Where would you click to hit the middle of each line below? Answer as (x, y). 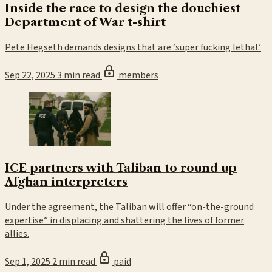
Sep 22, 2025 (30, 76)
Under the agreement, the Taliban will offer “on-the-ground (129, 207)
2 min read (75, 261)
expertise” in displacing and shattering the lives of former (124, 220)
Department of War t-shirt (85, 22)
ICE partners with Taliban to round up (121, 168)
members (138, 76)
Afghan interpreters (66, 182)
